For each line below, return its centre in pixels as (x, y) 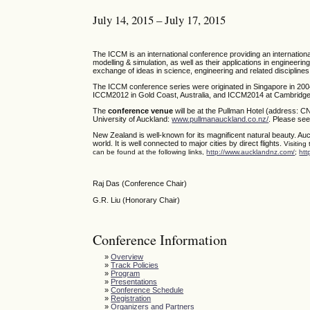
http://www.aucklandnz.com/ (251, 152)
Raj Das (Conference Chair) (140, 184)
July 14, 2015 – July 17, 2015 (159, 19)
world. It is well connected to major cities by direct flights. (189, 144)
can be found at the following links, (150, 152)
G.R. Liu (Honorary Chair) (137, 200)
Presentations (134, 281)
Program (126, 273)
